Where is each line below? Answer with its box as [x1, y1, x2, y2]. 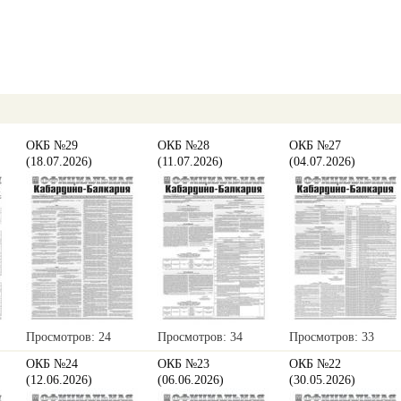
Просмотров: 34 [158, 330, 243, 345]
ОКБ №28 [158, 139, 209, 153]
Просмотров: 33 [289, 330, 374, 345]
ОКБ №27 [289, 139, 341, 153]
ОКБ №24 [26, 357, 78, 371]
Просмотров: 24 [26, 330, 111, 345]
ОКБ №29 [26, 139, 78, 153]
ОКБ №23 [158, 357, 209, 371]
